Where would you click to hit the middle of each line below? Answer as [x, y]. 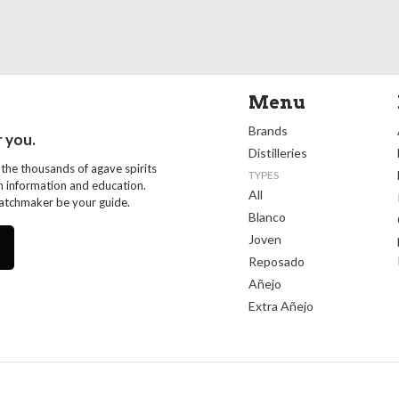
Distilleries [278, 152]
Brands [268, 130]
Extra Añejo [281, 305]
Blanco [267, 216]
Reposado [277, 261]
